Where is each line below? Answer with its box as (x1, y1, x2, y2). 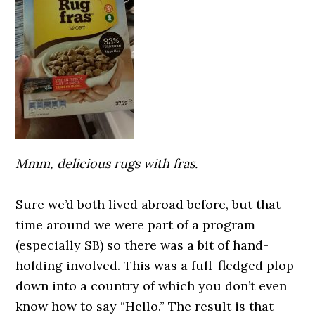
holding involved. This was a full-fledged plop (15, 257, 295, 274)
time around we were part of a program (15, 217, 256, 233)
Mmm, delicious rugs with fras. (15, 155, 198, 172)
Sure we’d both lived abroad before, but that (15, 196, 281, 212)
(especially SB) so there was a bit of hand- (15, 237, 269, 253)
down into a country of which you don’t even (15, 278, 288, 294)
